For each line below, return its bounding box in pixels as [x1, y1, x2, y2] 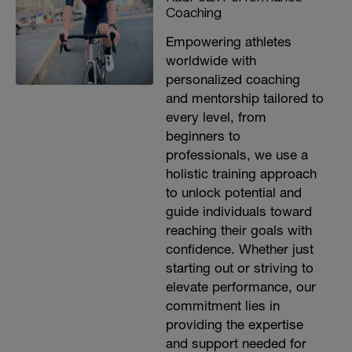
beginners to [165, 128, 240, 144]
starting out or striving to [165, 260, 313, 276]
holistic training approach [165, 166, 317, 181]
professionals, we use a [165, 147, 308, 163]
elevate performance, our [165, 279, 316, 295]
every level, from [165, 109, 266, 125]
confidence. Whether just [165, 241, 313, 257]
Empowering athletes [165, 34, 291, 49]
